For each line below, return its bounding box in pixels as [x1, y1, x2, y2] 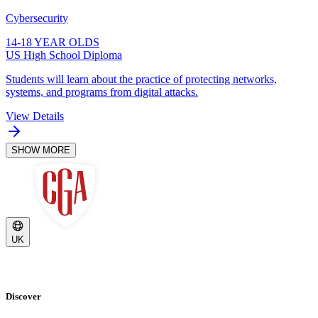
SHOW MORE [11, 144, 70, 155]
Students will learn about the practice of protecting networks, [6, 72, 277, 85]
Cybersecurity [6, 11, 68, 24]
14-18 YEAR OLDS [6, 35, 99, 48]
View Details [6, 109, 64, 122]
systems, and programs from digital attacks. [6, 85, 198, 98]
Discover [6, 290, 41, 302]
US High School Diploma [6, 48, 122, 61]
